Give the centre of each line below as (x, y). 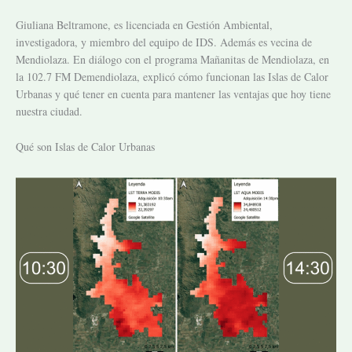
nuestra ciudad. (49, 112)
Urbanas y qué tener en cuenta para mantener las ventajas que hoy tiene (173, 94)
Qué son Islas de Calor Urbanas (85, 146)
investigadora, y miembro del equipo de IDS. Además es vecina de (164, 42)
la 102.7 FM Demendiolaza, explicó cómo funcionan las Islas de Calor (172, 77)
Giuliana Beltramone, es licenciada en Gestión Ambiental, (144, 25)
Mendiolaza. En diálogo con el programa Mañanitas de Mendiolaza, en (172, 60)
